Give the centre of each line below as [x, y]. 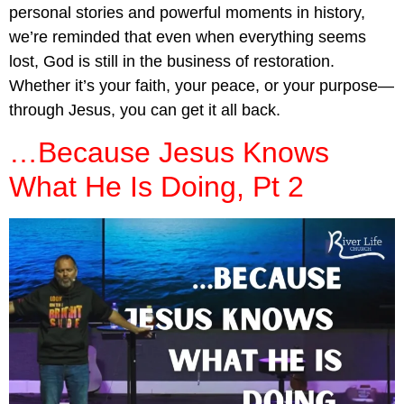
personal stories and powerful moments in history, [187, 12]
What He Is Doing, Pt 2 [156, 187]
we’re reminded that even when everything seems [188, 37]
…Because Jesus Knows [169, 153]
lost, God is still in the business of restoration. [172, 61]
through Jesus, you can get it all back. [145, 110]
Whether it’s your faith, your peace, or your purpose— [202, 85]
